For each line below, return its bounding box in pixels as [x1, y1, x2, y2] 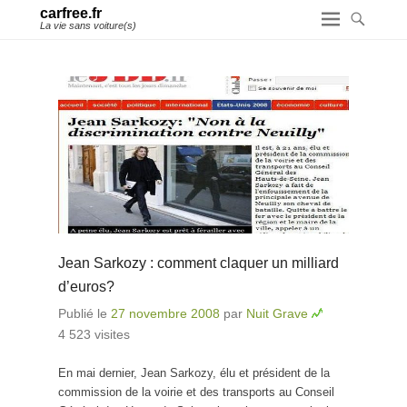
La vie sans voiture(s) [40, 20, 136, 31]
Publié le [58, 305, 111, 321]
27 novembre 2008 [111, 305, 220, 321]
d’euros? [58, 278, 114, 294]
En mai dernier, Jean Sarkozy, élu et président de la [58, 365, 330, 380]
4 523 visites [58, 326, 130, 342]
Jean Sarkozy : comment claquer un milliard [58, 254, 339, 271]
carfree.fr [40, 5, 102, 21]
